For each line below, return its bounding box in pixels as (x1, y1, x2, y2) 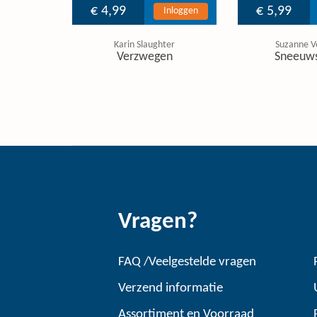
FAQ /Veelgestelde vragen (118, 255, 256, 269)
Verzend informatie (118, 282, 223, 295)
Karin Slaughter (114, 40, 175, 50)
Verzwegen (116, 50, 173, 64)
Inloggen (163, 6, 198, 16)
